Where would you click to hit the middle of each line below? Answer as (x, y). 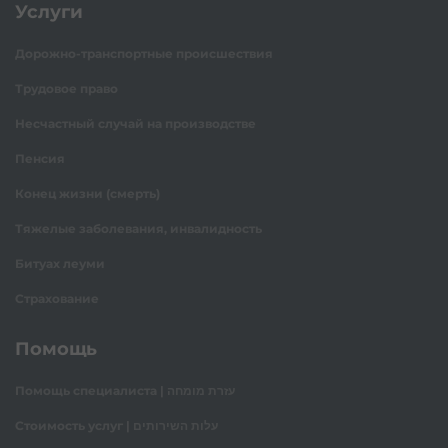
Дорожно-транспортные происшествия (144, 54)
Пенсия (40, 159)
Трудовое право (66, 89)
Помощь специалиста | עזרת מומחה (201, 391)
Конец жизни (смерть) (87, 194)
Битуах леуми (60, 264)
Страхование (57, 299)
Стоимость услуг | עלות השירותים (175, 426)
